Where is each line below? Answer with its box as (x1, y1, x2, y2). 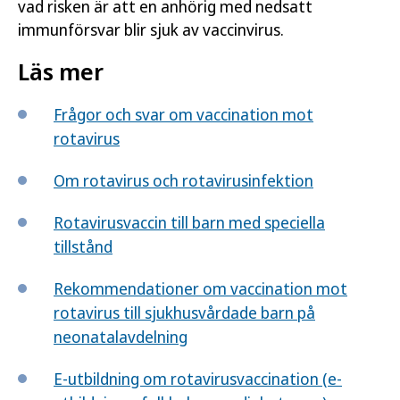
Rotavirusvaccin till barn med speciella (54, 212, 325, 233)
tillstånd (54, 236, 112, 257)
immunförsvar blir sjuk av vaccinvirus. (18, 19, 284, 40)
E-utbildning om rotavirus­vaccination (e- (54, 368, 342, 389)
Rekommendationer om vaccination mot (54, 278, 347, 299)
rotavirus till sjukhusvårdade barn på (54, 302, 315, 323)
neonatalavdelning (54, 326, 187, 347)
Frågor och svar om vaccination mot (54, 104, 313, 125)
